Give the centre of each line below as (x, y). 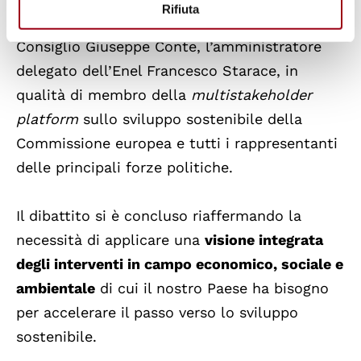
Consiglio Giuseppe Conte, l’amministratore (169, 47)
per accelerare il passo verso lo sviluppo (157, 313)
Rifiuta (180, 9)
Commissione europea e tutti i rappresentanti (177, 143)
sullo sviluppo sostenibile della (190, 119)
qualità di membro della (104, 95)
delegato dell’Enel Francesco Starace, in (157, 71)
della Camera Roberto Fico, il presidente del (171, 23)
